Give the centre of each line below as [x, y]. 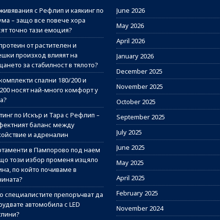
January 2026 [135, 56]
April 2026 [130, 41]
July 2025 [129, 132]
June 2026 [130, 11]
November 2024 [139, 208]
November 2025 [139, 87]
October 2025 [136, 102]
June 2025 [130, 148]
